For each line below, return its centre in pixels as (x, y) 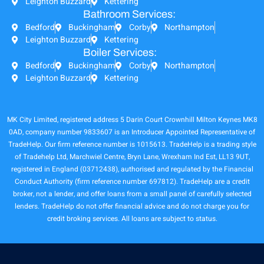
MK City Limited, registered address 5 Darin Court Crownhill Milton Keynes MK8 (132, 120)
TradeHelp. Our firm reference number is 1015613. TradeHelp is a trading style (132, 145)
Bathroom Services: (129, 14)
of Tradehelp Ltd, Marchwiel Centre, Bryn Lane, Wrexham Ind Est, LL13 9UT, (132, 157)
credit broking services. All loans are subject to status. (132, 219)
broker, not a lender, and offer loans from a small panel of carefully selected (132, 194)
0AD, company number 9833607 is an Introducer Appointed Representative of (132, 132)
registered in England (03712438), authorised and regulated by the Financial (132, 169)
